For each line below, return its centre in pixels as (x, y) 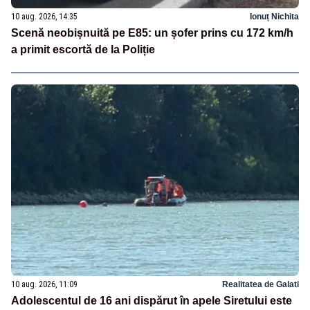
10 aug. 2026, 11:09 (44, 285)
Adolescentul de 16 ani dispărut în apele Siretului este (152, 301)
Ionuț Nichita (274, 17)
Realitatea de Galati (261, 285)
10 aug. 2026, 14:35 (44, 17)
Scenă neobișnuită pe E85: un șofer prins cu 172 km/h (152, 33)
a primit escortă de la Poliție (83, 50)
